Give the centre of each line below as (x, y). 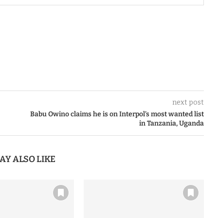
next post (188, 102)
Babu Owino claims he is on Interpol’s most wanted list (117, 114)
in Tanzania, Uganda (171, 123)
